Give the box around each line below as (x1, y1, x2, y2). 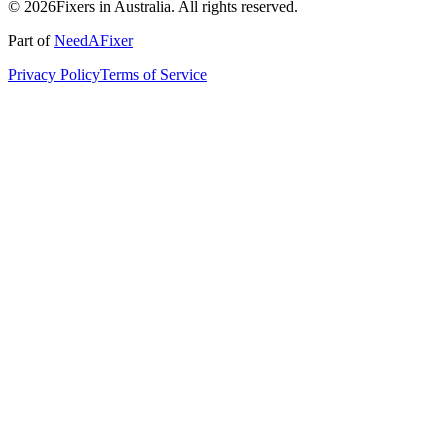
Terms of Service (100, 66, 207, 84)
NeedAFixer (54, 32, 133, 50)
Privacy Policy (8, 66, 100, 84)
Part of (8, 32, 54, 50)
